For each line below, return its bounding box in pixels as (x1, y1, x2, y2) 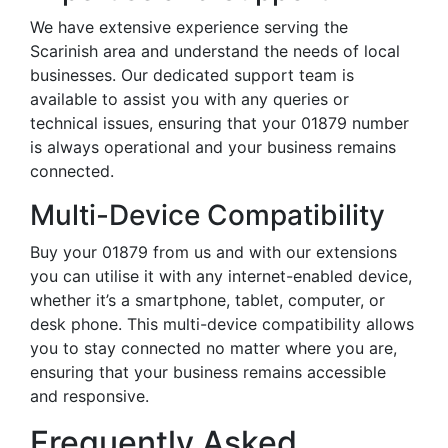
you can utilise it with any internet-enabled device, (30, 266, 412, 286)
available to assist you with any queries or (30, 89, 349, 109)
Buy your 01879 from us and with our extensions (30, 242, 397, 262)
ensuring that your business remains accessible (30, 362, 386, 382)
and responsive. (30, 386, 149, 406)
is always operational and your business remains (30, 137, 396, 157)
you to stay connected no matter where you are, (30, 338, 397, 358)
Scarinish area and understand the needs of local (30, 41, 400, 61)
